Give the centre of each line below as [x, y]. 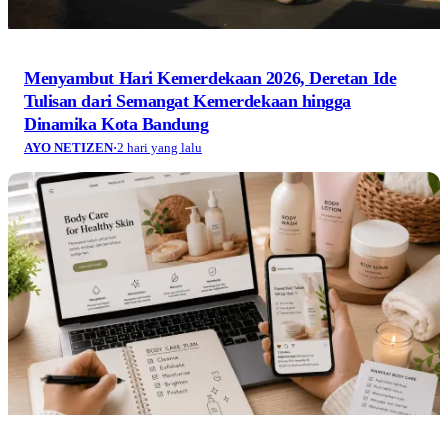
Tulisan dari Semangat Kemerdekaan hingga [187, 100]
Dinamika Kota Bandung [116, 123]
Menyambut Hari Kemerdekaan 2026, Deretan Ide [210, 77]
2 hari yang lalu [159, 147]
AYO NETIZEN [68, 147]
